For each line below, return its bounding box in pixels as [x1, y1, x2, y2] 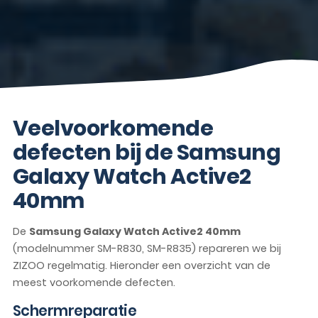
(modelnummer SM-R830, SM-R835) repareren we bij [12, 241, 281, 256]
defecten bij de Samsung [12, 136, 281, 168]
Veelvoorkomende [12, 112, 214, 143]
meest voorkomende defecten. [12, 275, 175, 290]
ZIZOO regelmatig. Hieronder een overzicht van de [12, 258, 270, 273]
